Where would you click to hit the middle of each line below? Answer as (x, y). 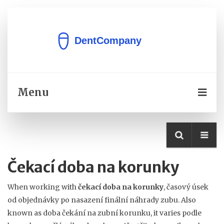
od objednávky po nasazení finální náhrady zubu (93, 200)
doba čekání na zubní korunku (97, 213)
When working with (43, 187)
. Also (187, 200)
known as (25, 213)
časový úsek (187, 187)
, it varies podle (176, 213)
